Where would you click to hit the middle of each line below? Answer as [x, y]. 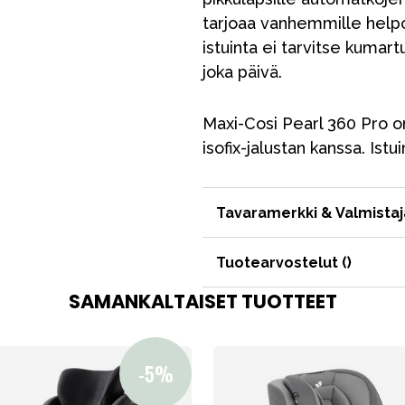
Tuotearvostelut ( [282, 262]
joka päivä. [242, 72]
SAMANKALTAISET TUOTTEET [202, 301]
